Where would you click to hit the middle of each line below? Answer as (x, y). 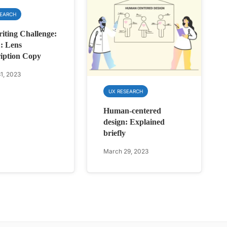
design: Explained (134, 122)
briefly (115, 133)
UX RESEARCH (126, 91)
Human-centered (133, 111)
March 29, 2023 (126, 152)
